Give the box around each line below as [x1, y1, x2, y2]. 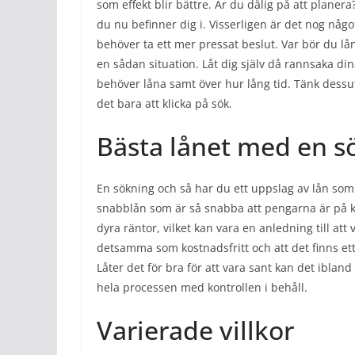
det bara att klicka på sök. [97, 96, 232, 111]
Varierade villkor [97, 313, 294, 347]
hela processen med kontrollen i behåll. [97, 280, 307, 295]
